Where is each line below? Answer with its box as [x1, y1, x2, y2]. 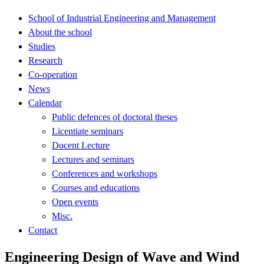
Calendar [28, 97, 62, 108]
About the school [28, 27, 92, 37]
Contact [28, 225, 57, 235]
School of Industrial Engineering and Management [28, 12, 216, 23]
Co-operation [28, 69, 77, 80]
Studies [28, 41, 55, 51]
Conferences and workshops [52, 168, 157, 179]
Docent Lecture [52, 140, 110, 150]
